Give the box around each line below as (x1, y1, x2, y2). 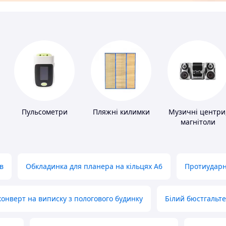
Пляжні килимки (92, 107, 150, 117)
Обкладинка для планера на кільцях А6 (26, 161, 162, 172)
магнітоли (180, 117, 215, 127)
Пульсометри (21, 107, 68, 117)
